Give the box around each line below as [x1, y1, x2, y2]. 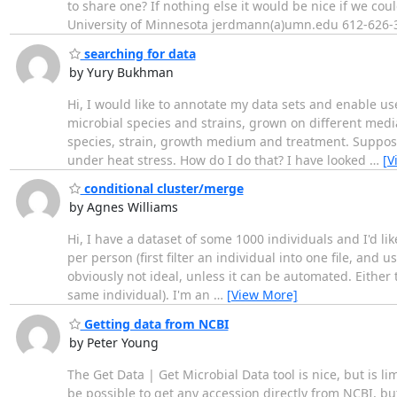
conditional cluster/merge [80, 180, 244, 198]
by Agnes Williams [68, 198, 178, 216]
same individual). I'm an [66, 286, 214, 304]
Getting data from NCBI [80, 315, 229, 332]
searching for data [80, 44, 196, 62]
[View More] [226, 286, 298, 304]
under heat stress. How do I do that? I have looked [66, 151, 370, 168]
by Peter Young [68, 333, 159, 351]
